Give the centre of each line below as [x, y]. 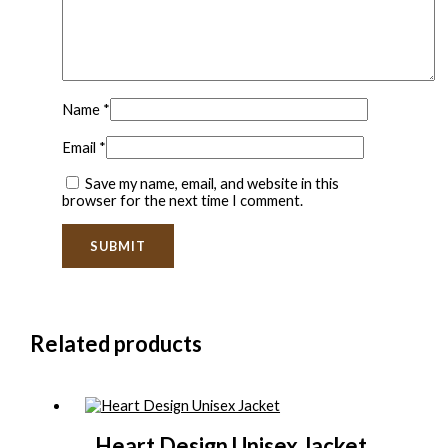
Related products [116, 343]
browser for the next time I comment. [182, 201]
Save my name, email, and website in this [211, 184]
